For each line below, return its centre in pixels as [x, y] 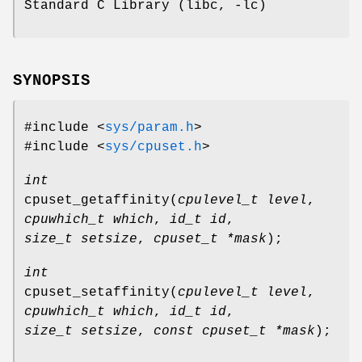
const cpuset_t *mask [234, 331]
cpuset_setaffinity [97, 292]
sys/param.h [149, 127]
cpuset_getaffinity [97, 200]
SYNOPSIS [52, 80]
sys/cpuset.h [154, 147]
